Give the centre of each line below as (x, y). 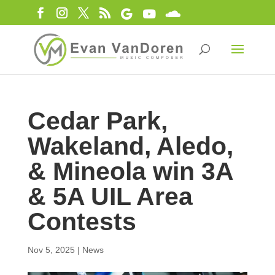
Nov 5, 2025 (51, 250)
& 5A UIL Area (110, 196)
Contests (82, 222)
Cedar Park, (97, 121)
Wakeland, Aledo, (130, 146)
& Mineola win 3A (130, 171)
